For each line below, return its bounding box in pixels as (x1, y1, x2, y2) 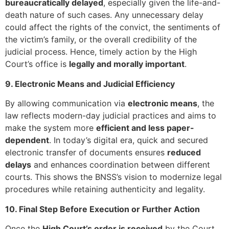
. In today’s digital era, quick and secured (49, 135, 208, 146)
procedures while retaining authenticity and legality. (5, 184, 205, 195)
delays (5, 159, 31, 170)
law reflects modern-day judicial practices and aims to (5, 110, 216, 121)
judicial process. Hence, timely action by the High (5, 47, 197, 57)
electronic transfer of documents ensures (5, 147, 167, 158)
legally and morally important (69, 59, 185, 70)
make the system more (5, 123, 96, 133)
